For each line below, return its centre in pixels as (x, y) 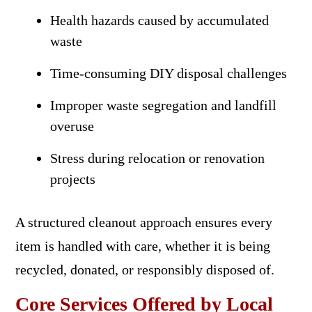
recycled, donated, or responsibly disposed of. (145, 269)
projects (72, 179)
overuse (72, 126)
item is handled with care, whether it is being (142, 245)
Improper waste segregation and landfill (163, 105)
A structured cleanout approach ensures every (143, 222)
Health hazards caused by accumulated (159, 20)
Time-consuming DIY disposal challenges (168, 73)
